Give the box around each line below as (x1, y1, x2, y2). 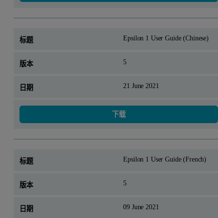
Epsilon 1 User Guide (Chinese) (123, 34, 209, 42)
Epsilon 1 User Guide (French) (123, 155, 207, 163)
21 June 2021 (123, 82, 159, 90)
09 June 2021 (123, 202, 159, 211)
